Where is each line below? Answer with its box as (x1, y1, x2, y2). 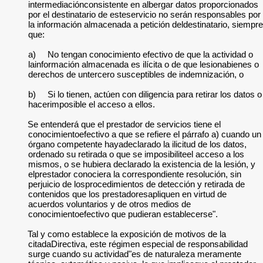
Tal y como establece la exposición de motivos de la (28, 229, 227, 239)
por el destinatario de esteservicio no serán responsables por (28, 9, 261, 19)
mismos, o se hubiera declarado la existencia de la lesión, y (28, 159, 255, 169)
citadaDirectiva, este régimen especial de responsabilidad (28, 239, 248, 249)
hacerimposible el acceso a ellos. (28, 99, 155, 109)
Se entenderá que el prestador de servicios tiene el (28, 119, 221, 129)
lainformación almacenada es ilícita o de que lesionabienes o (28, 59, 259, 69)
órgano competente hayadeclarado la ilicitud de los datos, (28, 139, 247, 149)
